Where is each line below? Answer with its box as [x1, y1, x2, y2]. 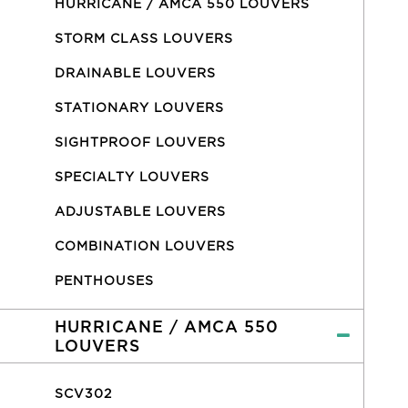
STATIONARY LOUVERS [55, 100, 224, 115]
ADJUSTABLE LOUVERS [55, 204, 226, 219]
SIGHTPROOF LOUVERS [55, 135, 226, 149]
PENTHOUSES [55, 273, 154, 288]
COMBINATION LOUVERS [55, 239, 235, 253]
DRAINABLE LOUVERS [55, 66, 216, 80]
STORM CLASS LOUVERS [55, 31, 233, 46]
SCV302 [55, 386, 112, 401]
